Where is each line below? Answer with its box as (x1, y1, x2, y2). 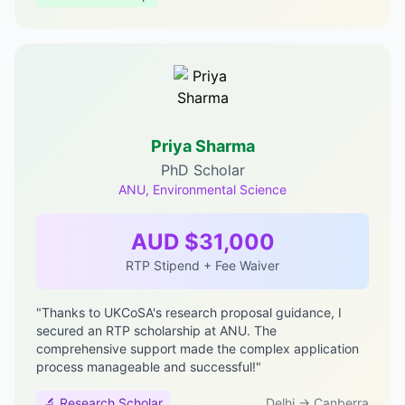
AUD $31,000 (130, 229, 275, 255)
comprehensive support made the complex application (36, 341, 359, 356)
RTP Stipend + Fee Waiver (126, 258, 279, 273)
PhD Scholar (160, 161, 245, 179)
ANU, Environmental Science (118, 182, 287, 197)
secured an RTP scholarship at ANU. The (36, 323, 277, 338)
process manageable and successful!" (36, 359, 261, 374)
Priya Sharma (150, 137, 255, 155)
